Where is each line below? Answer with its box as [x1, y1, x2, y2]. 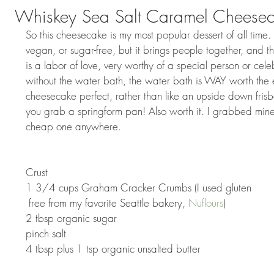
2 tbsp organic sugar [26, 211, 120, 225]
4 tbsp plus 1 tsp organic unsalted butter [26, 242, 204, 256]
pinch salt [26, 226, 69, 240]
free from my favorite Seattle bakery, [29, 196, 188, 210]
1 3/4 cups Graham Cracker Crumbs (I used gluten [26, 180, 254, 194]
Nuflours [188, 196, 223, 210]
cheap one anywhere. [26, 119, 124, 133]
